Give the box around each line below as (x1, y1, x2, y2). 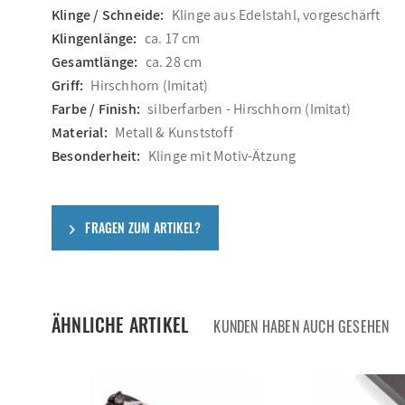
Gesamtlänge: (52, 52, 138, 71)
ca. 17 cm (144, 29, 201, 48)
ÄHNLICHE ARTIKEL (52, 311, 189, 338)
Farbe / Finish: (52, 99, 140, 118)
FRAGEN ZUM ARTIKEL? (82, 218, 202, 237)
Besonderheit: (52, 146, 141, 165)
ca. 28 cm (145, 52, 202, 71)
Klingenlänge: (52, 29, 137, 48)
